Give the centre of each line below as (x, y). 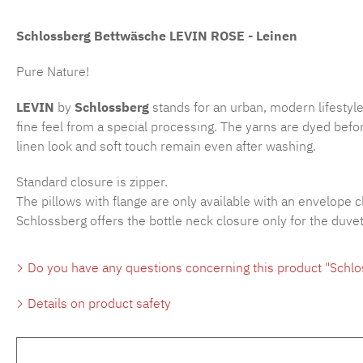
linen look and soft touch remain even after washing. (166, 145)
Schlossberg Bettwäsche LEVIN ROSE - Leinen (157, 35)
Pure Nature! (53, 71)
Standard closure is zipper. (92, 181)
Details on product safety (98, 303)
